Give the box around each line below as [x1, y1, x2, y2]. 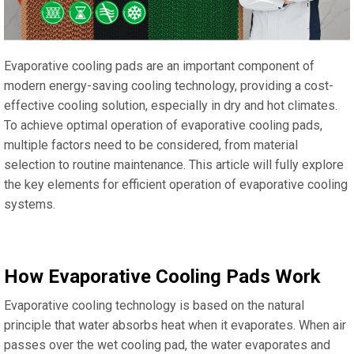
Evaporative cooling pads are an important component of [4, 58, 314, 74]
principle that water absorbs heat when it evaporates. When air [4, 318, 346, 333]
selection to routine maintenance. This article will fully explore [4, 157, 344, 173]
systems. [4, 197, 55, 213]
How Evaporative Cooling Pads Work [4, 265, 321, 288]
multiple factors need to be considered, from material [4, 137, 298, 153]
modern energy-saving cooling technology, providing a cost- [4, 78, 333, 94]
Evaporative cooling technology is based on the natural [4, 298, 304, 314]
